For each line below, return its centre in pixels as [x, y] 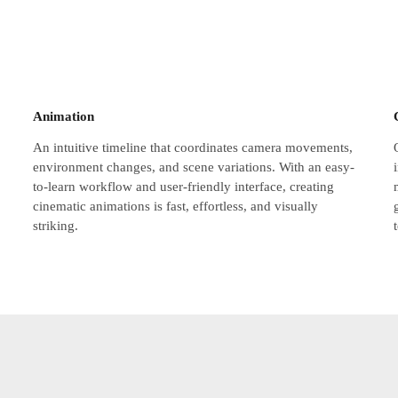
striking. [56, 226]
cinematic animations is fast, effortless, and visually [176, 207]
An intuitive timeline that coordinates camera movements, [193, 148]
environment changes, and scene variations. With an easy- [194, 167]
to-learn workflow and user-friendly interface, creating [184, 187]
